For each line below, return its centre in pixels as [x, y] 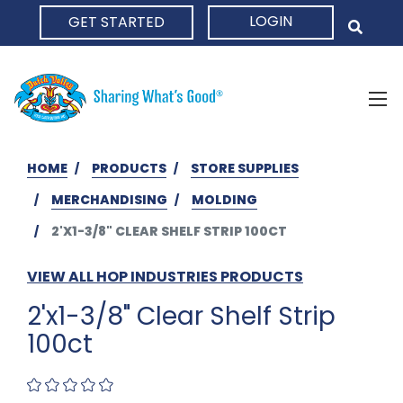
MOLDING [224, 199]
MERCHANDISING [109, 199]
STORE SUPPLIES [245, 168]
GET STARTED [116, 22]
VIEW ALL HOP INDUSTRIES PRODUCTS [165, 276]
